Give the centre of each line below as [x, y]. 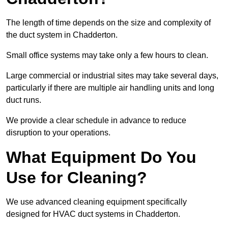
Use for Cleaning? [77, 178]
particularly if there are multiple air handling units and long [110, 88]
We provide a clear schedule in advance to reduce [96, 121]
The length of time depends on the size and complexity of [108, 23]
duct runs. [24, 100]
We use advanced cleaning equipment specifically [96, 202]
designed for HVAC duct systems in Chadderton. [93, 214]
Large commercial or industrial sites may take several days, [112, 76]
